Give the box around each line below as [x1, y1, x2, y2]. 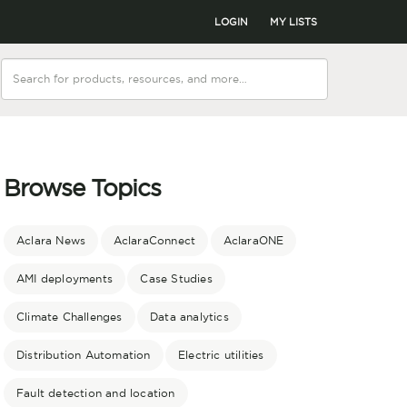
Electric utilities [178, 350, 264, 361]
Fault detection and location [16, 388, 175, 399]
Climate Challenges [16, 312, 123, 323]
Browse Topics [4, 177, 161, 201]
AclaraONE [223, 235, 284, 246]
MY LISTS [269, 16, 317, 27]
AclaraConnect [113, 235, 196, 246]
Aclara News [16, 235, 86, 246]
